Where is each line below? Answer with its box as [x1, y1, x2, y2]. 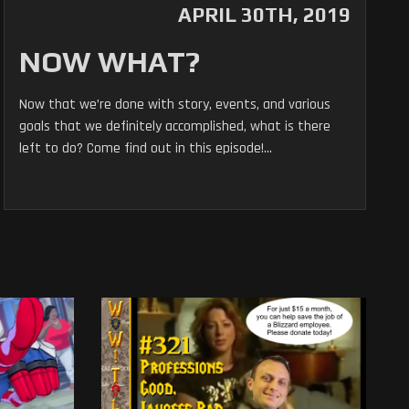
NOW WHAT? [19, 45, 201, 79]
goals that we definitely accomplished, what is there [19, 117, 331, 136]
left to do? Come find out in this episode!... [19, 139, 273, 158]
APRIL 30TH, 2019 [177, 3, 351, 26]
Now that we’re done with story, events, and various [19, 95, 331, 114]
